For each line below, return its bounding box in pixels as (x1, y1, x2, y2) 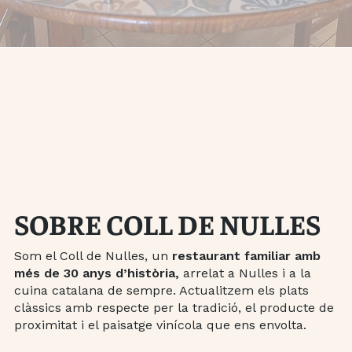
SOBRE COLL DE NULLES (13, 204, 321, 241)
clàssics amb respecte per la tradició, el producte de (13, 299, 334, 315)
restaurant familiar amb (171, 247, 321, 263)
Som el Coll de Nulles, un (13, 247, 172, 263)
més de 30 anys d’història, (13, 265, 179, 280)
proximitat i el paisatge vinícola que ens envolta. (13, 317, 306, 332)
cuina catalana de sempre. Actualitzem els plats (13, 282, 309, 298)
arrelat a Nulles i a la (178, 265, 311, 280)
